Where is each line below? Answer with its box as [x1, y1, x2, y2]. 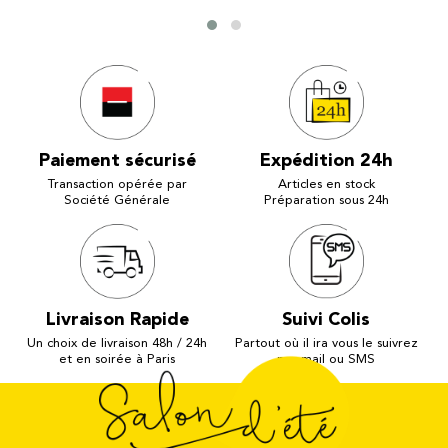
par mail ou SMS [277, 353, 376, 367]
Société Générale [64, 194, 171, 208]
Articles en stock [277, 178, 375, 192]
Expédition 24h [259, 152, 393, 171]
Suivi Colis [282, 311, 371, 330]
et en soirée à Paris [59, 353, 176, 367]
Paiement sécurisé [38, 152, 196, 171]
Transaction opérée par [47, 178, 187, 192]
